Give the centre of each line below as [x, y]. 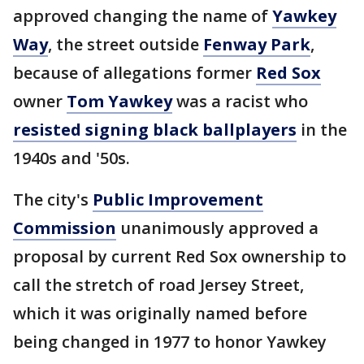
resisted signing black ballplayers [155, 130]
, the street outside [126, 44]
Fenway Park [257, 44]
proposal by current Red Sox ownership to [180, 256]
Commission [65, 228]
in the [322, 130]
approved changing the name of [143, 16]
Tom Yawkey [119, 101]
